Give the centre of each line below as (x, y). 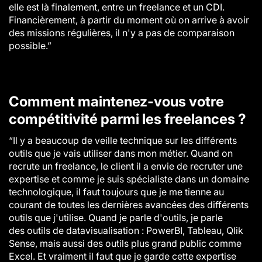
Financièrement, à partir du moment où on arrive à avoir (129, 20)
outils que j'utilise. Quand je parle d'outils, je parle (116, 218)
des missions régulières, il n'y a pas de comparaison (122, 33)
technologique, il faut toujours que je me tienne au (116, 192)
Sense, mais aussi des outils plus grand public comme (125, 243)
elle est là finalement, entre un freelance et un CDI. (117, 7)
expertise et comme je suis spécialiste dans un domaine (129, 179)
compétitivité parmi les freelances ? (127, 119)
